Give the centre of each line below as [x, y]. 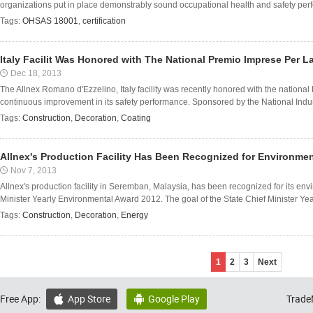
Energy [134, 215]
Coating [136, 118]
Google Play [174, 299]
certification [104, 21]
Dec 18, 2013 [36, 73]
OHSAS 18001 [50, 21]
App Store [89, 299]
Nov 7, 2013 [34, 170]
